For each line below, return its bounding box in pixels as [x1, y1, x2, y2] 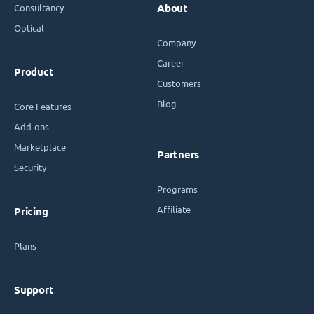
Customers [157, 77, 201, 88]
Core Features [14, 100, 71, 111]
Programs [157, 183, 198, 194]
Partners [157, 148, 199, 161]
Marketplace [14, 141, 66, 152]
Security [14, 161, 46, 172]
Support [14, 283, 54, 296]
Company [157, 36, 196, 48]
